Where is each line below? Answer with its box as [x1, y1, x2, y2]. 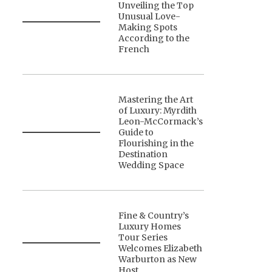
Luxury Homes [118, 221, 182, 233]
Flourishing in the [118, 138, 194, 149]
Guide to [118, 127, 154, 138]
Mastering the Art [118, 94, 194, 106]
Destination [118, 149, 168, 160]
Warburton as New [118, 254, 197, 265]
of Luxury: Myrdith [118, 105, 197, 117]
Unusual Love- [118, 11, 181, 22]
